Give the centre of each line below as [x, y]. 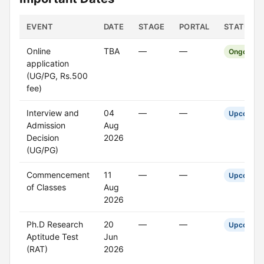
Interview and [53, 113]
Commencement [58, 175]
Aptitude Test [52, 237]
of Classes [46, 187]
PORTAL [194, 27]
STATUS [240, 27]
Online [39, 51]
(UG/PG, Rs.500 [57, 76]
